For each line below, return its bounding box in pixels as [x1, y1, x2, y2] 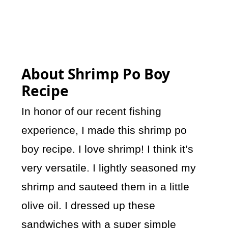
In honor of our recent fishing [21, 105, 162, 118]
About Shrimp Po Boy [21, 64, 170, 84]
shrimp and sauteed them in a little [21, 181, 190, 193]
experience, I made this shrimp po [21, 124, 187, 136]
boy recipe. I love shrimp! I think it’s [21, 143, 194, 155]
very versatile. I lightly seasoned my [21, 162, 196, 174]
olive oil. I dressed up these [21, 199, 156, 212]
